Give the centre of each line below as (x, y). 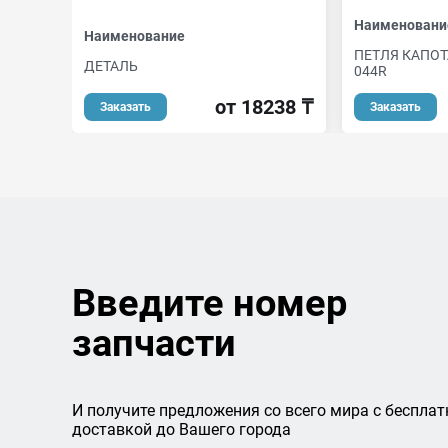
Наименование (134, 35)
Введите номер (209, 303)
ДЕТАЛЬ (111, 65)
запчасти (154, 343)
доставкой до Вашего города (181, 429)
